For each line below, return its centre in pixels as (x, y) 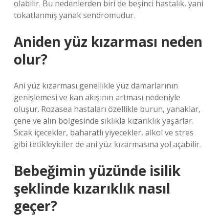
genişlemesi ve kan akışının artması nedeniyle (97, 97)
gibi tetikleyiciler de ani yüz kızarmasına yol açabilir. (107, 144)
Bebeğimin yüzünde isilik (97, 171)
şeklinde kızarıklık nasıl (92, 188)
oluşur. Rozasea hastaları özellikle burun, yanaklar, (107, 109)
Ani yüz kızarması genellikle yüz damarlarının (96, 86)
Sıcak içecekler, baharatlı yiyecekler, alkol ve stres (104, 132)
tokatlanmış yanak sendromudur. (74, 15)
